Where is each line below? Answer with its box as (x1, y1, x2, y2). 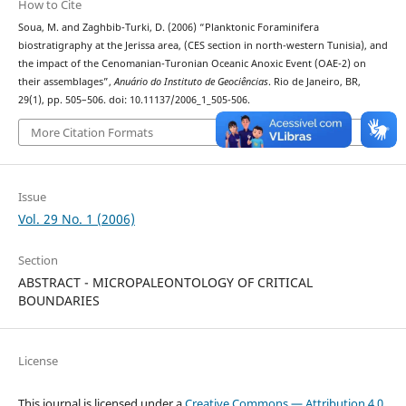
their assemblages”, (17, 75, 114, 89)
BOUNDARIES (17, 291, 100, 309)
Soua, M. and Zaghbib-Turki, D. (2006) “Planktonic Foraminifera (17, 21, 319, 34)
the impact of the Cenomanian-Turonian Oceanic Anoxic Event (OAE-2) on (17, 57, 366, 71)
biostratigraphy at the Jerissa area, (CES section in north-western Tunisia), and (17, 39, 388, 53)
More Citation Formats (30, 123, 153, 140)
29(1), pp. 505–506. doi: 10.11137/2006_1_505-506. (17, 93, 250, 107)
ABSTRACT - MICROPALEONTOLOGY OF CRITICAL (17, 273, 313, 291)
